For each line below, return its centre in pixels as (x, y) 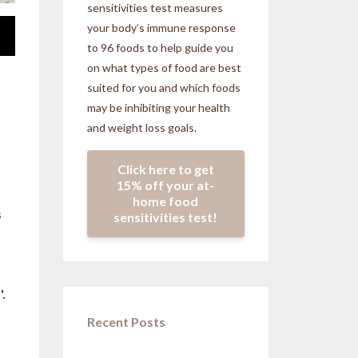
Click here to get (165, 169)
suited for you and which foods (163, 87)
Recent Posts (126, 322)
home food (166, 201)
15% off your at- (166, 185)
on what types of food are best (164, 67)
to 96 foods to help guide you (160, 47)
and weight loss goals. (144, 127)
